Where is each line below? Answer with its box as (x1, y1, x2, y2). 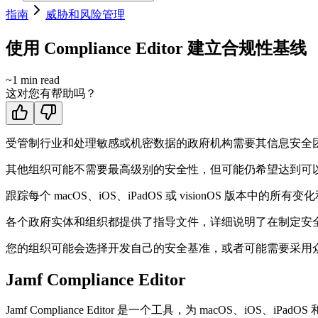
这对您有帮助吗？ (6, 87, 97, 99)
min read (18, 73, 60, 86)
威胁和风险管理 (45, 8, 125, 21)
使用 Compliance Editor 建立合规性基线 (6, 38, 307, 57)
